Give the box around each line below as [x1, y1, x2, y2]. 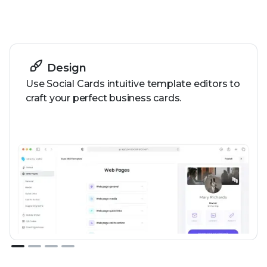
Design [47, 61, 86, 74]
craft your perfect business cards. [26, 92, 182, 104]
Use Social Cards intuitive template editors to [26, 78, 240, 90]
